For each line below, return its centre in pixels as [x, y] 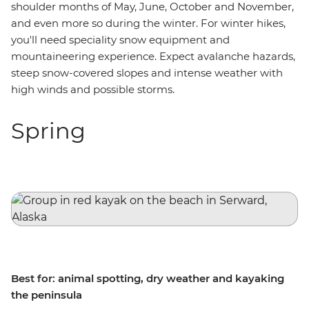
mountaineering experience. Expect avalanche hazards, [153, 56]
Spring [48, 131]
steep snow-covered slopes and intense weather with [147, 73]
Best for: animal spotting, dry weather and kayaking [148, 278]
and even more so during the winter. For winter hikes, [148, 23]
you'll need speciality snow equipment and [120, 40]
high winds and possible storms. [93, 89]
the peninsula [48, 295]
